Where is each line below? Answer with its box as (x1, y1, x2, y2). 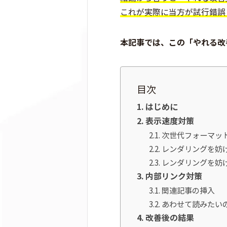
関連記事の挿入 (162, 185, 215, 196)
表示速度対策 (145, 116, 195, 127)
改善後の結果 (145, 212, 195, 223)
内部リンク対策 (145, 171, 203, 182)
